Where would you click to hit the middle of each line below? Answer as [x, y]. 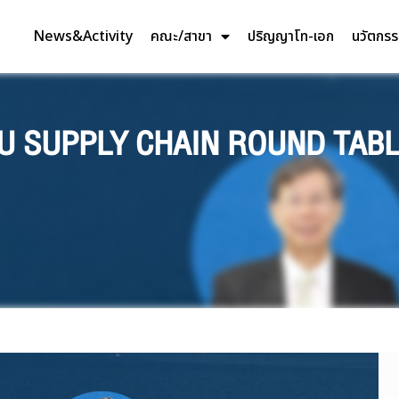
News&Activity [82, 36]
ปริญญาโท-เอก [290, 36]
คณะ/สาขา [181, 36]
